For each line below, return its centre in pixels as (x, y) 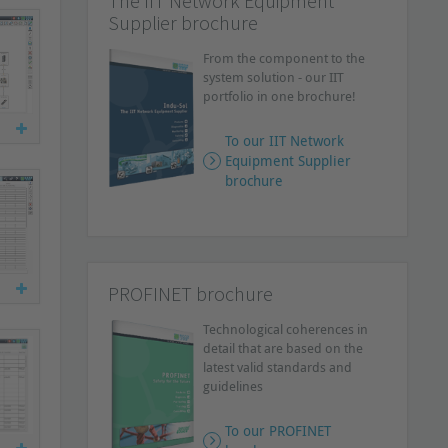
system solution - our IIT (274, 77)
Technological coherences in (286, 329)
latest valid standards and (278, 367)
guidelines (233, 386)
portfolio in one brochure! (280, 96)
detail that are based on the (283, 348)
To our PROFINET (278, 430)
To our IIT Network (285, 140)
